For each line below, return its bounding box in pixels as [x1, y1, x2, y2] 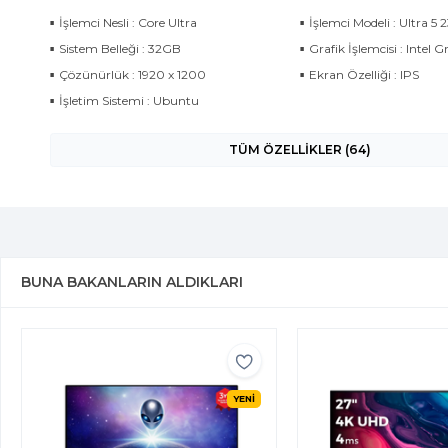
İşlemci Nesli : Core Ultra [59, 15, 197, 30]
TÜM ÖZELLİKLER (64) [229, 142, 371, 157]
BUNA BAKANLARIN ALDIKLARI [21, 273, 243, 291]
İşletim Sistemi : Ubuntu [59, 93, 199, 108]
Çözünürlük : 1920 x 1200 [59, 67, 206, 82]
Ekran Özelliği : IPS [309, 67, 419, 82]
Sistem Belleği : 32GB [59, 41, 181, 56]
